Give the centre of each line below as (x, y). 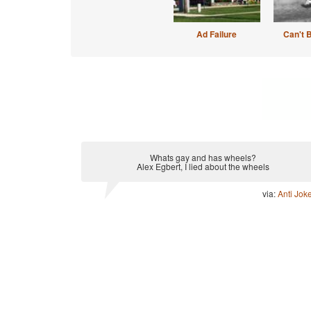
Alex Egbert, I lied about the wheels (203, 166)
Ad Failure (217, 34)
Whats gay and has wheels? (203, 157)
